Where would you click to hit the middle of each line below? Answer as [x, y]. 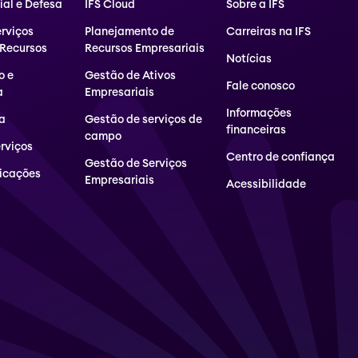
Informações [259, 113]
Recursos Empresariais [144, 49]
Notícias [249, 59]
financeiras [257, 130]
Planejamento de [129, 32]
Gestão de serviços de [143, 120]
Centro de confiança [281, 157]
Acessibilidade [267, 185]
